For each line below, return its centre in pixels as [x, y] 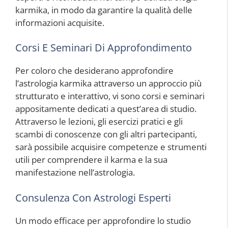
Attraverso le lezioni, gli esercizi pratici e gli [99, 122]
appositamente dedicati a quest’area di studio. [106, 109]
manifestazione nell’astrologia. [75, 173]
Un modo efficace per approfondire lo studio [103, 220]
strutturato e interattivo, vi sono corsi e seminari [110, 96]
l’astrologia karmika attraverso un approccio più [108, 83]
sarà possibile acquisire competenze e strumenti [111, 147]
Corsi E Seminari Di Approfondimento [104, 48]
